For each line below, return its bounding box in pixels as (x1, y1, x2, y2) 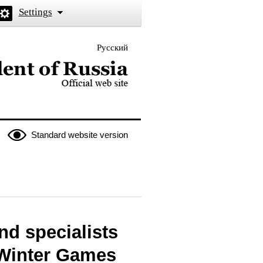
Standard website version (31, 130, 128, 140)
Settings (18, 6, 52, 18)
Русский (96, 43, 128, 52)
